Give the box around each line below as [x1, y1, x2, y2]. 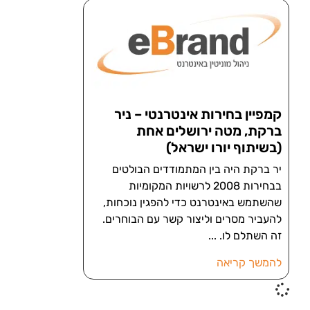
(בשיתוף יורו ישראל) [166, 139, 282, 156]
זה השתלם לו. [219, 229, 282, 243]
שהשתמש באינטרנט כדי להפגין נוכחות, [103, 196, 282, 210]
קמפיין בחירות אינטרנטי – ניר [114, 106, 282, 123]
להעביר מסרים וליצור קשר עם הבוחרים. [102, 212, 282, 226]
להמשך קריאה [217, 256, 282, 270]
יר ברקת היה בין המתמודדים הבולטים [112, 163, 282, 176]
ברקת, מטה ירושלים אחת [136, 122, 282, 140]
